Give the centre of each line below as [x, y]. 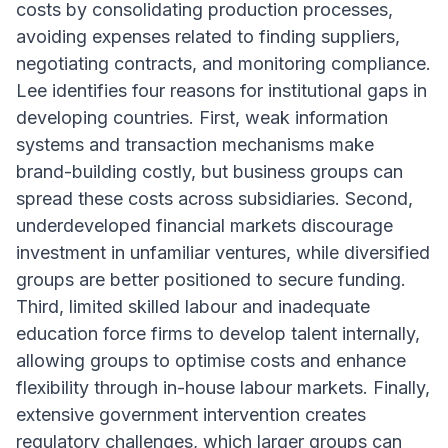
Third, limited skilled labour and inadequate [193, 307]
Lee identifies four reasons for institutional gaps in [221, 91]
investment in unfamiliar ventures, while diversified [223, 253]
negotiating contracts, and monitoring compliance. [223, 64]
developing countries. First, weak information [202, 118]
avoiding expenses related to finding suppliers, [208, 37]
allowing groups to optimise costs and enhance [211, 361]
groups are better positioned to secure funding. [211, 280]
